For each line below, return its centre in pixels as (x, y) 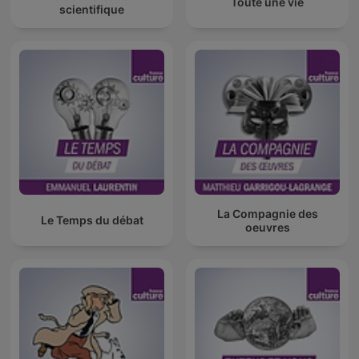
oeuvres (267, 227)
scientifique (92, 9)
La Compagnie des (267, 213)
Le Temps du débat (92, 220)
